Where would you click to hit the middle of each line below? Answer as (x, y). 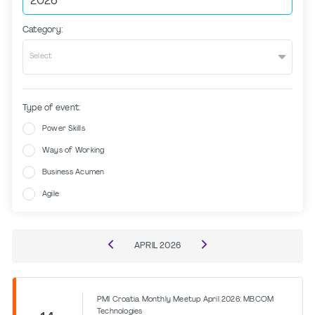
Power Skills (64, 129)
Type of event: (52, 108)
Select (41, 57)
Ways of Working (73, 151)
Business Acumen (73, 173)
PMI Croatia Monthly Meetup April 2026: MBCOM (186, 300)
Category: (43, 30)
